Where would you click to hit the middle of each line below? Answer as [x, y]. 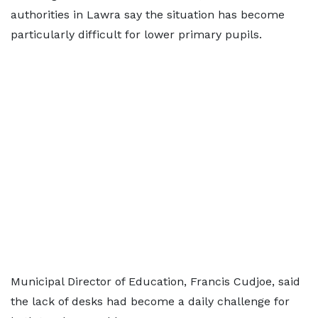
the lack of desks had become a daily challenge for [150, 301]
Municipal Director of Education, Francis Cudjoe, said [155, 281]
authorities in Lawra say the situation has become [148, 15]
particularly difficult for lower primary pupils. [136, 34]
